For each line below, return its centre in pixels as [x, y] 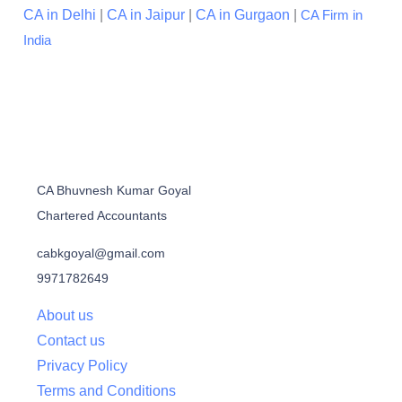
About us [65, 316]
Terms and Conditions [106, 391]
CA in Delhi [60, 15]
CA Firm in [332, 16]
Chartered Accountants [102, 216]
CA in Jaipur [146, 15]
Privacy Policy [82, 366]
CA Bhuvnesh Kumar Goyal [114, 191]
